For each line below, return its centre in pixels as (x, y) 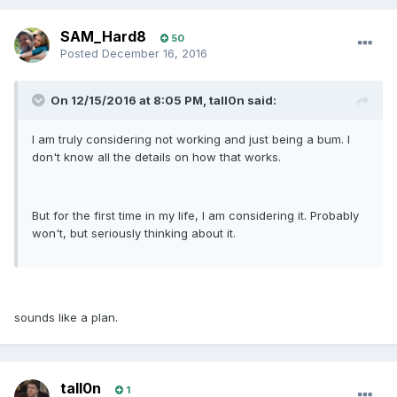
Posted (81, 54)
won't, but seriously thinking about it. (134, 234)
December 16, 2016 (155, 54)
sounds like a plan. (66, 318)
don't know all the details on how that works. (156, 157)
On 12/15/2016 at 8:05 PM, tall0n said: (163, 101)
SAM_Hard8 (103, 37)
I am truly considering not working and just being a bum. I (191, 140)
